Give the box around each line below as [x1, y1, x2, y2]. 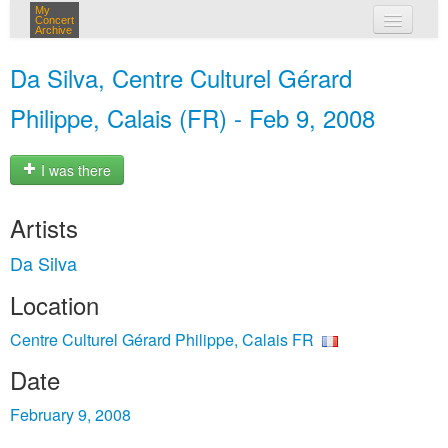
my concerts [209, 48, 297, 68]
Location [10, 287, 99, 322]
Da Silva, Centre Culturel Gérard [10, 60, 352, 95]
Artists [10, 210, 78, 245]
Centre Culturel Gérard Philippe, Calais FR [10, 328, 314, 351]
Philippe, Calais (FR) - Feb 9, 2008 [10, 100, 375, 135]
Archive [35, 24, 72, 36]
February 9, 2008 [10, 403, 131, 426]
